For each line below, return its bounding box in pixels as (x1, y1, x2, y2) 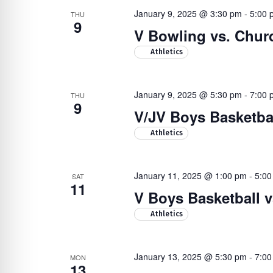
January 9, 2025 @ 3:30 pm (133, 7, 242, 19)
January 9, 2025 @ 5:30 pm (133, 88, 242, 101)
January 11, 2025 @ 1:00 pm (133, 169, 247, 182)
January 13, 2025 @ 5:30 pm (133, 250, 247, 263)
